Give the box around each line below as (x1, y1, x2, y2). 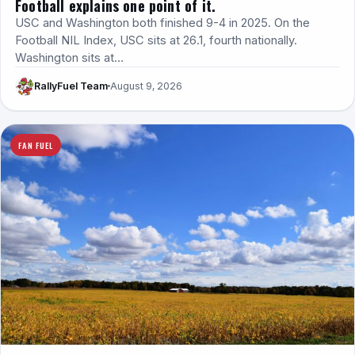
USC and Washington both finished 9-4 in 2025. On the (15, 15, 310, 30)
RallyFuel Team (34, 80, 108, 93)
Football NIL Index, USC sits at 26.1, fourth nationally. (15, 32, 297, 48)
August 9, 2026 (110, 80, 182, 93)
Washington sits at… (15, 50, 124, 65)
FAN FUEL (18, 138, 53, 151)
